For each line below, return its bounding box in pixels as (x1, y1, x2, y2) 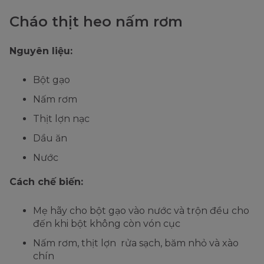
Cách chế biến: (9, 176, 83, 188)
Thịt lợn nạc (33, 113, 90, 125)
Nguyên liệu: (9, 45, 72, 57)
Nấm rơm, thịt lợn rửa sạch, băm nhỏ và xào (33, 237, 239, 249)
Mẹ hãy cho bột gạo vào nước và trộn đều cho (33, 205, 249, 217)
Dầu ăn (33, 133, 67, 144)
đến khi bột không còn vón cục (33, 218, 180, 230)
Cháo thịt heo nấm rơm (9, 13, 183, 31)
